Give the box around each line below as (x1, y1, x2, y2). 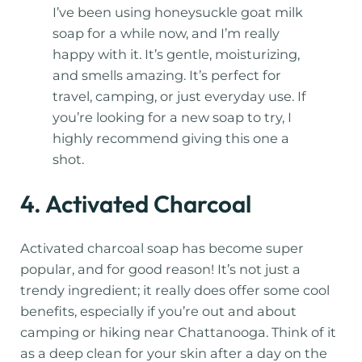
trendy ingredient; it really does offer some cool (20, 282, 330, 299)
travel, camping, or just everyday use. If (53, 88, 307, 105)
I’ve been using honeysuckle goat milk (53, 4, 304, 21)
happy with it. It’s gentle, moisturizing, (53, 46, 301, 63)
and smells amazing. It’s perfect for (53, 67, 282, 84)
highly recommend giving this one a (53, 130, 290, 147)
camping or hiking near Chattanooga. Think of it (20, 324, 337, 341)
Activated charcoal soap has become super (20, 240, 305, 257)
